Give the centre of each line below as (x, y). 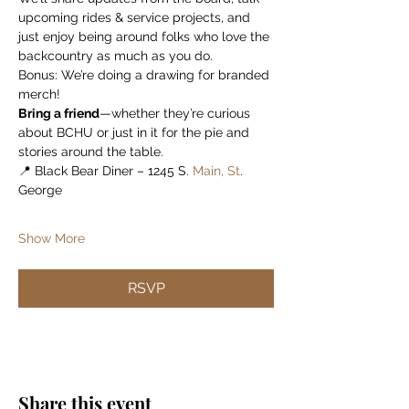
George (40, 190)
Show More (52, 238)
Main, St (215, 171)
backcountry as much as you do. (115, 56)
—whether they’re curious (177, 113)
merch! (39, 94)
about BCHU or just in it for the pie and (136, 132)
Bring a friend (59, 113)
